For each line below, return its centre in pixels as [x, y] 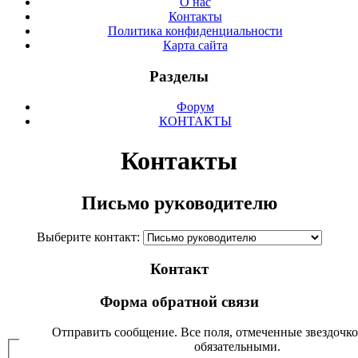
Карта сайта [195, 45]
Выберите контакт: [89, 237]
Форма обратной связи [179, 301]
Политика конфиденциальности [195, 31]
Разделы [179, 76]
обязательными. [237, 347]
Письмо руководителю [179, 203]
